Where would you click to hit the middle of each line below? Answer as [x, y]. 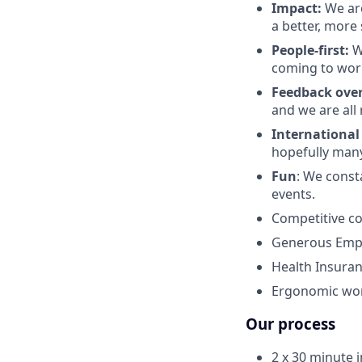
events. [293, 194]
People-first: [312, 51]
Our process [290, 324]
